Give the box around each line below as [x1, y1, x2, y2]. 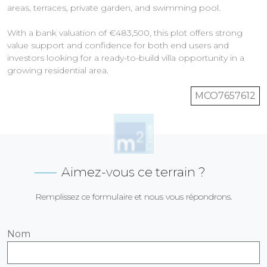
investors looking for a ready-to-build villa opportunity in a [7, 52, 244, 63]
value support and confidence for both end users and [7, 39, 229, 51]
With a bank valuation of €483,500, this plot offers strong [7, 27, 243, 38]
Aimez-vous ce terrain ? [61, 164, 206, 179]
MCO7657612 [195, 89, 256, 101]
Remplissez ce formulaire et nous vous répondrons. [35, 191, 232, 202]
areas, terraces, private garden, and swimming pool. [7, 2, 221, 13]
